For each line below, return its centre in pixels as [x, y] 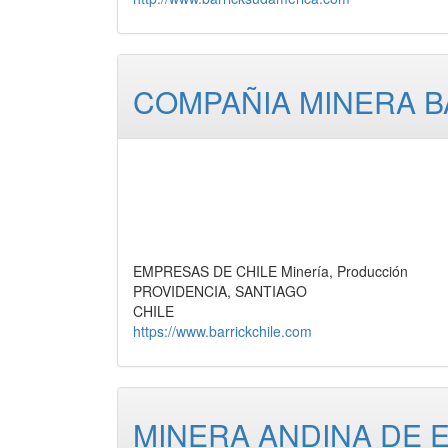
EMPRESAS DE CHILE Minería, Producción [270, 271]
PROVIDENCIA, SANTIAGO [220, 291]
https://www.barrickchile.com [222, 331]
